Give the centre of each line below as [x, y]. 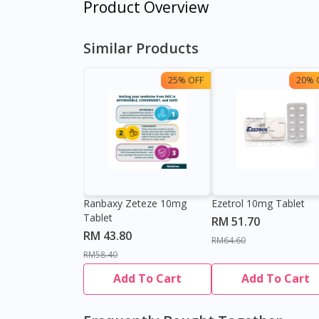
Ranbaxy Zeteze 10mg [135, 204]
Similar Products [141, 48]
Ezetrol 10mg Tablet [258, 204]
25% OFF [186, 80]
